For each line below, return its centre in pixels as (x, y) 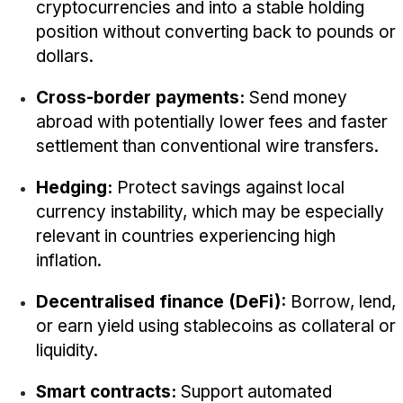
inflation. (69, 260)
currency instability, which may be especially (210, 211)
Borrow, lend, (341, 301)
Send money (296, 97)
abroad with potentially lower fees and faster (212, 121)
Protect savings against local (228, 187)
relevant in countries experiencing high (186, 236)
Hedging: (74, 187)
